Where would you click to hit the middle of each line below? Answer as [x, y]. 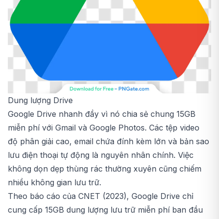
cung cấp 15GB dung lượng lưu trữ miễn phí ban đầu [105, 210]
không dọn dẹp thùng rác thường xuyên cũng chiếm [105, 169]
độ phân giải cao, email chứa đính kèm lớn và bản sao [109, 142]
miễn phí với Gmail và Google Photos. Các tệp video [104, 128]
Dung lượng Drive [40, 100]
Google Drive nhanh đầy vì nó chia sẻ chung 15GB [102, 114]
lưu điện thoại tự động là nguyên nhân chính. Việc [101, 155]
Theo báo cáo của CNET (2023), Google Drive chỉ [101, 196]
